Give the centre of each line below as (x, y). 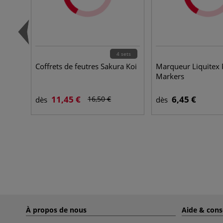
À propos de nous (56, 210)
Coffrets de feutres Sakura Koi (86, 66)
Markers (170, 76)
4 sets (124, 54)
